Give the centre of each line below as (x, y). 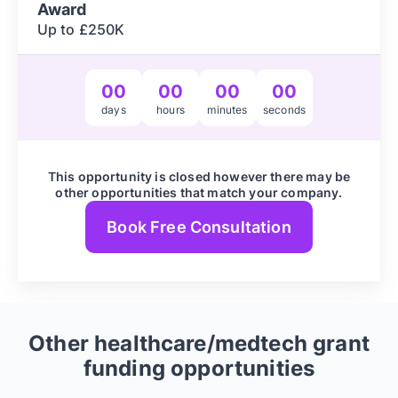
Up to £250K (81, 29)
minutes (227, 109)
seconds (284, 109)
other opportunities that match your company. (199, 192)
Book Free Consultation (199, 227)
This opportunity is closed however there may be (199, 176)
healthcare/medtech (201, 344)
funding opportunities (199, 369)
